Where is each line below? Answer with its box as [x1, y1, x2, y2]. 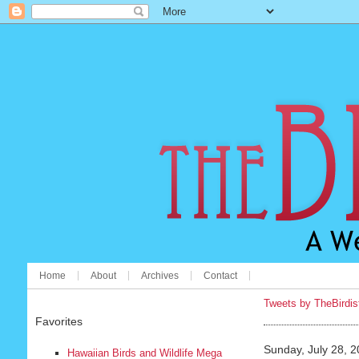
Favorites [34, 315, 83, 328]
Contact [203, 271, 237, 280]
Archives [140, 271, 179, 280]
